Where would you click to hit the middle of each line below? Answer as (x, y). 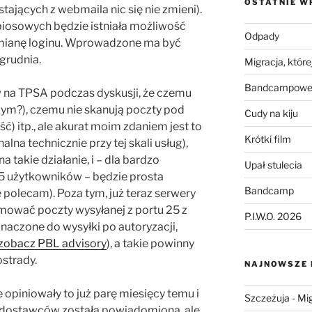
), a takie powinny (150, 244)
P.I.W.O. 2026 (273, 217)
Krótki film (267, 139)
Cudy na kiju (271, 114)
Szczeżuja (267, 298)
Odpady (262, 36)
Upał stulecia (273, 165)
